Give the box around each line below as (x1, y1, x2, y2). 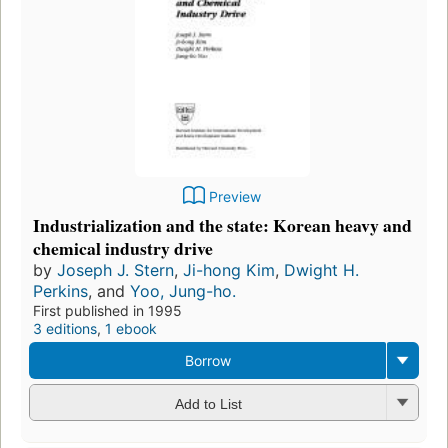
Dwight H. (284, 260, 359, 281)
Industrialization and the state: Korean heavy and (33, 212, 412, 239)
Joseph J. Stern (57, 260, 174, 281)
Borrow (184, 352, 231, 370)
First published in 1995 (33, 302, 182, 320)
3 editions (33, 320, 97, 338)
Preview (209, 188, 261, 206)
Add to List (174, 395, 242, 412)
